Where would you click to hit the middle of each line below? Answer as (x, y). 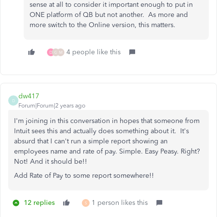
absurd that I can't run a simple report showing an (91, 141)
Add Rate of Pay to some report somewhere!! (84, 176)
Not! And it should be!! (52, 162)
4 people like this (93, 52)
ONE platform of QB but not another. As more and (109, 15)
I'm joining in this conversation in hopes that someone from (107, 121)
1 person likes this (120, 203)
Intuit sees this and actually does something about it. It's (101, 131)
